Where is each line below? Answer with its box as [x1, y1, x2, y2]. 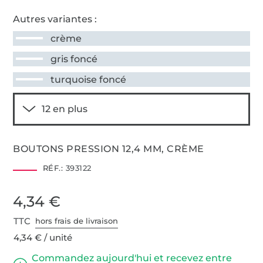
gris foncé [50, 53, 98, 65]
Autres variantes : [13, 13, 97, 25]
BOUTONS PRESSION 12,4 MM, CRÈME [13, 143, 204, 154]
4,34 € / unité [14, 231, 73, 243]
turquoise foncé [50, 73, 127, 85]
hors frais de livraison [35, 216, 119, 226]
